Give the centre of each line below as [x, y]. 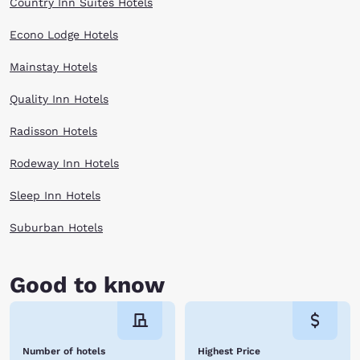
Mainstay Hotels [53, 67]
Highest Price [229, 351]
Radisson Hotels [53, 131]
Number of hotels [64, 351]
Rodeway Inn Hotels [64, 163]
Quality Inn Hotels [59, 99]
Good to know [87, 285]
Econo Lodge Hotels [64, 35]
